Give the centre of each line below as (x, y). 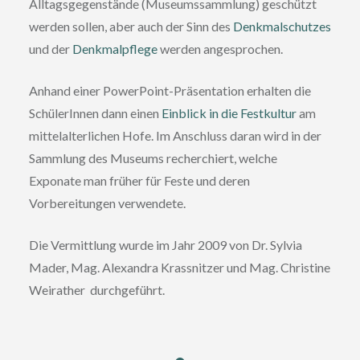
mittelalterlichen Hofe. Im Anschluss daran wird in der (175, 135)
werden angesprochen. (220, 48)
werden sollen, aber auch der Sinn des (131, 26)
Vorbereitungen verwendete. (107, 202)
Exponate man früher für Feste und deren (139, 180)
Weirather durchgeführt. (96, 289)
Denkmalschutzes (282, 26)
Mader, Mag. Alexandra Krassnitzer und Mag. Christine (179, 267)
